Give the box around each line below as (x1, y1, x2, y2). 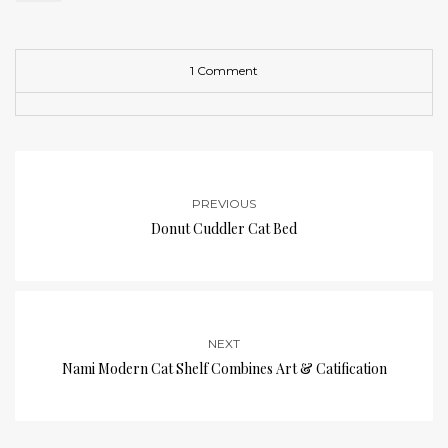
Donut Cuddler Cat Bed (151, 218, 297, 238)
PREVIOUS (192, 195, 256, 211)
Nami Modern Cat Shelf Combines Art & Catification (61, 358, 387, 378)
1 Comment (190, 62, 258, 78)
